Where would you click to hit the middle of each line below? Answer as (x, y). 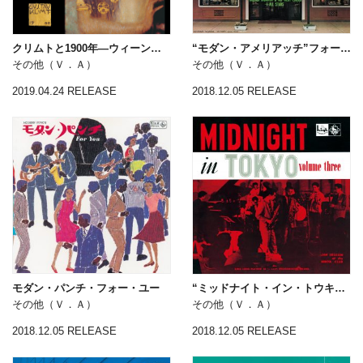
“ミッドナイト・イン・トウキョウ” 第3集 (340, 288)
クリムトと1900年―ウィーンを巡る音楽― (156, 48)
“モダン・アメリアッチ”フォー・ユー (345, 48)
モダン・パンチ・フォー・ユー (86, 288)
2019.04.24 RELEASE (64, 91)
